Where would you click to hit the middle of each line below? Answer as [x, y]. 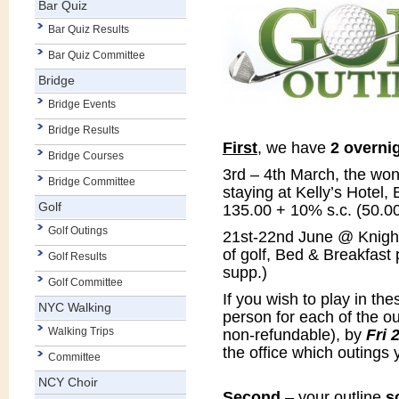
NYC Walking [74, 307]
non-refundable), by [292, 334]
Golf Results [77, 256]
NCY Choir [68, 382]
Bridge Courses [85, 155]
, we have [291, 147]
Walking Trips [81, 331]
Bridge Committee [91, 181]
